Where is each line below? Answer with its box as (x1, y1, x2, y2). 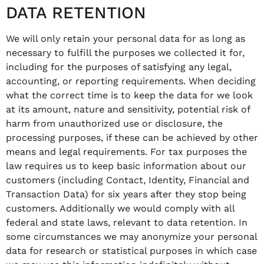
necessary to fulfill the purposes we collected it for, (6, 47, 245, 58)
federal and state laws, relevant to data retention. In (6, 216, 247, 228)
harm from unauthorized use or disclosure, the (6, 117, 223, 129)
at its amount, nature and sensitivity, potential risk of (6, 103, 250, 115)
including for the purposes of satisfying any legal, (6, 61, 232, 72)
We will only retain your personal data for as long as (6, 32, 245, 44)
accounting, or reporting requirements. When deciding (6, 75, 256, 87)
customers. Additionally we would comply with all (6, 202, 235, 214)
